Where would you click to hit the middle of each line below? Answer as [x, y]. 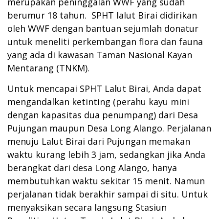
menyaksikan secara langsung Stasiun [87, 207]
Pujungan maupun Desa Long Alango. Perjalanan [109, 128]
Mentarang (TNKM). [48, 68]
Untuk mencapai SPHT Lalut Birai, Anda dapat [104, 88]
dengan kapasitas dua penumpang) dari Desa [103, 115]
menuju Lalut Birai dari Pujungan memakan [99, 141]
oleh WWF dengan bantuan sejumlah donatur [103, 28]
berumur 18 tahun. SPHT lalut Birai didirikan [102, 15]
